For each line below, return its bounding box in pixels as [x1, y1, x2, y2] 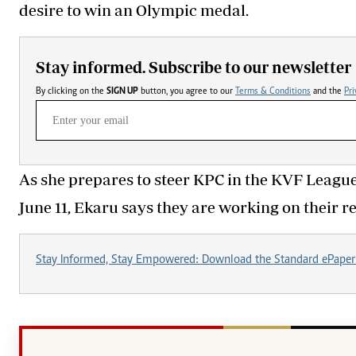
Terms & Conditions [235, 86, 311, 96]
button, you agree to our [170, 86, 235, 96]
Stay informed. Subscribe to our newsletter [36, 57, 351, 76]
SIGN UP [106, 86, 138, 96]
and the [311, 86, 344, 96]
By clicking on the [36, 86, 106, 96]
